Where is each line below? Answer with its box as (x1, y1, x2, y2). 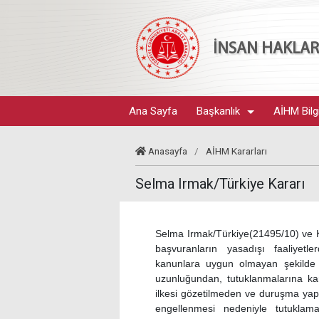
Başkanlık (197, 105, 241, 117)
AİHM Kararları (206, 145, 268, 157)
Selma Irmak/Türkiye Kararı (135, 175, 305, 192)
